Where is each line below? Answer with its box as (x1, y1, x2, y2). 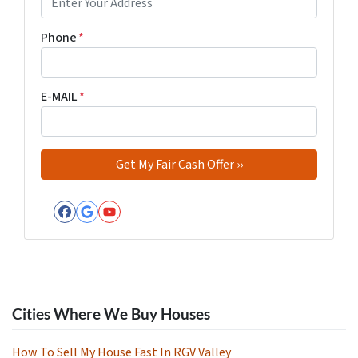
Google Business (86, 211, 240, 244)
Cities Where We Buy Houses (12, 304, 210, 323)
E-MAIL (41, 88, 78, 105)
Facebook (63, 211, 153, 244)
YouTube (108, 211, 188, 244)
